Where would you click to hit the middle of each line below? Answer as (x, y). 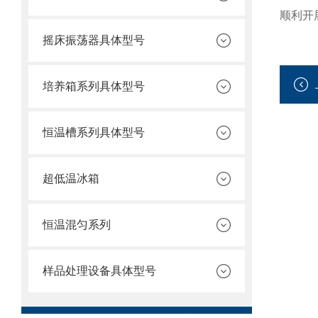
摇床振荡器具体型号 (94, 40)
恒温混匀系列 (77, 225)
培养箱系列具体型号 (94, 86)
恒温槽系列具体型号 (94, 132)
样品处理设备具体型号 (99, 271)
